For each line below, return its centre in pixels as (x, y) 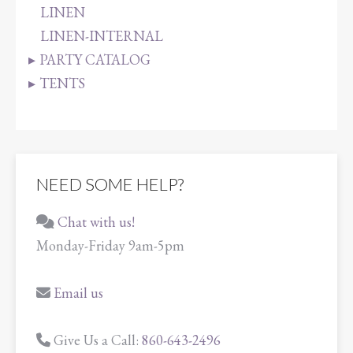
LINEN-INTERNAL (102, 35)
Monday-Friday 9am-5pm (110, 245)
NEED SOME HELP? (110, 184)
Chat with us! (96, 221)
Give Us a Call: (98, 340)
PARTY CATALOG (95, 59)
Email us (78, 292)
